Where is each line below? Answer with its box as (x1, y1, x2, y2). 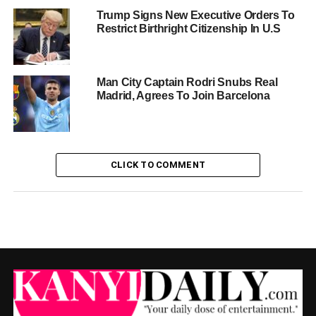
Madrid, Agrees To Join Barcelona (96, 89, 270, 102)
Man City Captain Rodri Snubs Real (96, 75, 278, 88)
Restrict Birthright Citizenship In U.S (96, 22, 281, 35)
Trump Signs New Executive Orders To (96, 8, 295, 21)
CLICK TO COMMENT (110, 159, 206, 170)
